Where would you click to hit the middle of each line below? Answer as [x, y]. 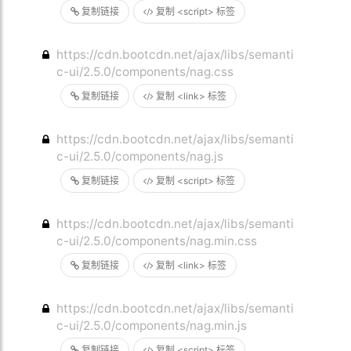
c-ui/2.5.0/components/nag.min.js [152, 326]
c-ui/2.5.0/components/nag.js [140, 156]
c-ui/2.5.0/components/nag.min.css [157, 241]
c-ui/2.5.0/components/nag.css [145, 72]
